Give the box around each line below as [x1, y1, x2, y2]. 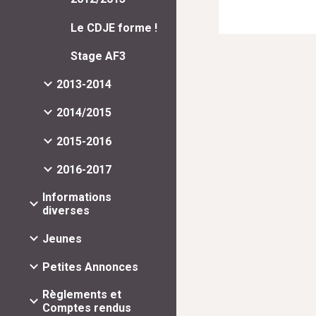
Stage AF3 [71, 49, 126, 63]
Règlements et [42, 288, 121, 302]
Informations [42, 190, 111, 204]
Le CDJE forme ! [71, 20, 157, 35]
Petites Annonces [42, 260, 138, 274]
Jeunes [42, 232, 82, 246]
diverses [42, 203, 90, 217]
